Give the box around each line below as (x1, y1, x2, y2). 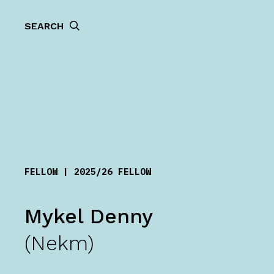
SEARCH (24, 20, 64, 32)
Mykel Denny (24, 204, 153, 228)
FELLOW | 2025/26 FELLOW (24, 166, 151, 177)
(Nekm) (24, 231, 94, 255)
